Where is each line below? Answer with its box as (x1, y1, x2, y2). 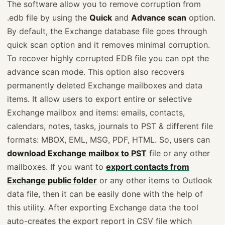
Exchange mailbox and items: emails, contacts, (7, 107, 185, 118)
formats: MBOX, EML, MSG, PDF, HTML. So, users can (7, 135, 210, 145)
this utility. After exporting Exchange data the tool (7, 202, 198, 213)
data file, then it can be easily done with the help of (7, 189, 203, 199)
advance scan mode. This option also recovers (7, 67, 184, 77)
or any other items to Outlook (97, 175, 212, 186)
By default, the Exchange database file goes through (7, 26, 207, 37)
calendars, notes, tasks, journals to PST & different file (7, 121, 213, 132)
